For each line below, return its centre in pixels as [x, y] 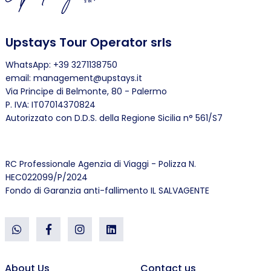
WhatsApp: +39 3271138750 [61, 65]
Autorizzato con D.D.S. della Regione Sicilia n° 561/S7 [114, 118]
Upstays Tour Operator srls [89, 43]
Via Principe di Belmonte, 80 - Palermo [86, 92]
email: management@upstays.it [74, 78]
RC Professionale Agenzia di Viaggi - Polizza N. [101, 164]
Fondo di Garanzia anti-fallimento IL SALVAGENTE [107, 191]
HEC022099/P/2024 [47, 178]
